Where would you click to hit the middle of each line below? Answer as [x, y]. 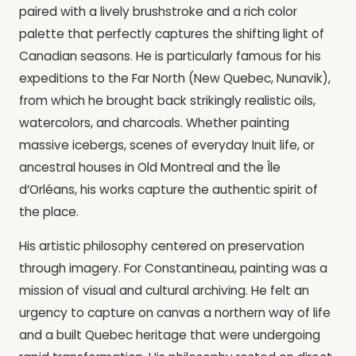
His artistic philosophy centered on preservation [162, 246]
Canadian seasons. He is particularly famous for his [170, 56]
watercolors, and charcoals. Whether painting [154, 122]
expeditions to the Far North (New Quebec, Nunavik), [175, 78]
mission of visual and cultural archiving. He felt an [164, 291]
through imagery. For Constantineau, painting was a [173, 269]
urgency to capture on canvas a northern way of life [175, 313]
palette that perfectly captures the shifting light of [172, 33]
